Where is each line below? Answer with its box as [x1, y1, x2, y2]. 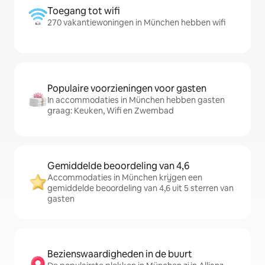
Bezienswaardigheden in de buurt [47, 248, 192, 260]
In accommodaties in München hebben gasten [47, 95, 225, 105]
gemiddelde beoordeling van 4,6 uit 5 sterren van [47, 183, 234, 193]
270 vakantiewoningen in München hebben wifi [47, 17, 225, 28]
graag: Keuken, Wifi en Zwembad [47, 105, 174, 116]
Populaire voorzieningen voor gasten [47, 82, 206, 95]
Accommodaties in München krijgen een [47, 172, 202, 183]
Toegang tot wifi [47, 5, 120, 17]
